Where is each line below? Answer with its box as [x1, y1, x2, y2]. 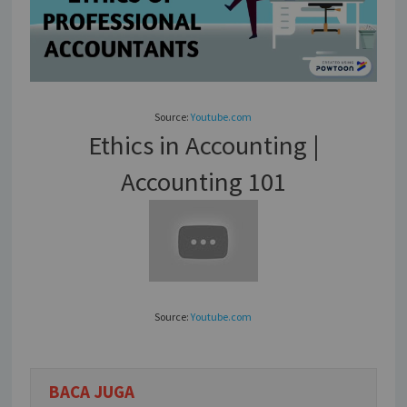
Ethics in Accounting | [87, 128, 319, 162]
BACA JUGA [49, 380, 135, 402]
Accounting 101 [120, 164, 286, 198]
